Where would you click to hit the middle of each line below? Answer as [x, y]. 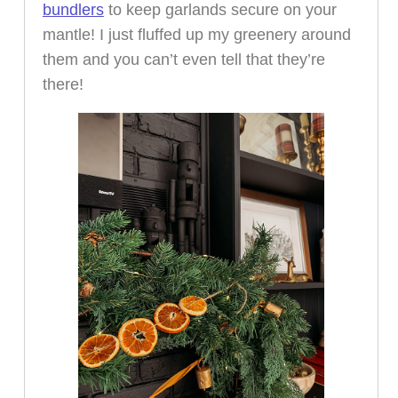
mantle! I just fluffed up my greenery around [196, 35]
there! [63, 85]
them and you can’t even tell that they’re [183, 60]
